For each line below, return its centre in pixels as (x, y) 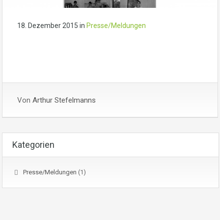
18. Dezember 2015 (48, 26)
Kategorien (33, 145)
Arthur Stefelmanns (64, 100)
